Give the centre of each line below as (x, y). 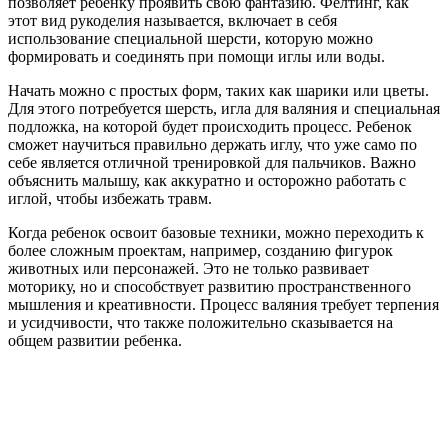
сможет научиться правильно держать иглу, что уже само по (212, 144)
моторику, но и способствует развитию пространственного (209, 286)
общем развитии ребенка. (95, 340)
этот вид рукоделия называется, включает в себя (172, 20)
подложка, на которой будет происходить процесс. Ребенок (210, 126)
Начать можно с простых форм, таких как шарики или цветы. (218, 90)
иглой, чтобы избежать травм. (110, 198)
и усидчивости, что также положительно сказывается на (200, 322)
